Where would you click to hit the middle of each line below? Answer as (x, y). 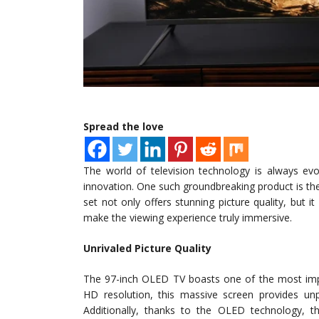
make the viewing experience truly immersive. (188, 218)
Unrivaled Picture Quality (147, 249)
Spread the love (124, 127)
